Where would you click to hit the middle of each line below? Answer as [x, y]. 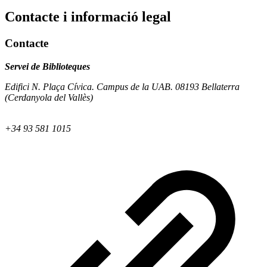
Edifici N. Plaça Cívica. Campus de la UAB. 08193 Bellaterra [122, 86]
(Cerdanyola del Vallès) [49, 97]
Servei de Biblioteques [47, 66]
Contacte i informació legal [88, 16]
